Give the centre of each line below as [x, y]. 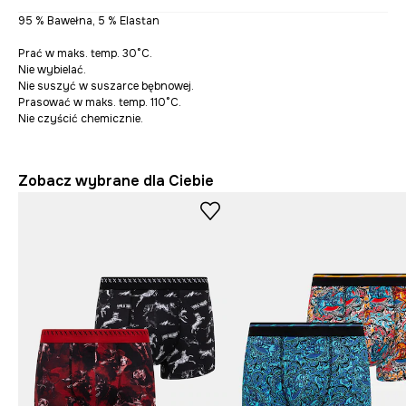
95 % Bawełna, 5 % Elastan [89, 21]
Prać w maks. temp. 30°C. [85, 53]
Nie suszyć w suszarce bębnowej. [106, 86]
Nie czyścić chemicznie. [81, 119]
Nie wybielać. [52, 70]
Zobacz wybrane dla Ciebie [116, 181]
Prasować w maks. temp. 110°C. [100, 102]
